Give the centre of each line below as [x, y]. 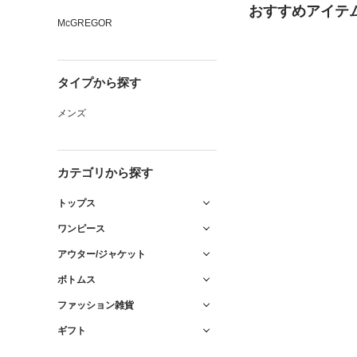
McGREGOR [85, 24]
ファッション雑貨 [96, 306]
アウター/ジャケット [102, 255]
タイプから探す [99, 83]
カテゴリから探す [105, 173]
